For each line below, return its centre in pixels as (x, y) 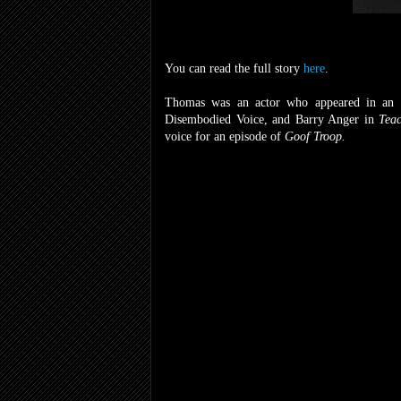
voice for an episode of (225, 136)
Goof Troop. (315, 136)
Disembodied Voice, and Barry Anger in (272, 119)
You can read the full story (234, 68)
